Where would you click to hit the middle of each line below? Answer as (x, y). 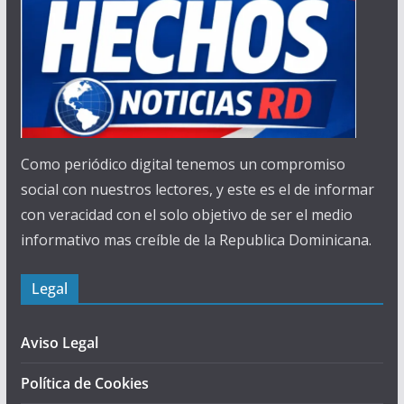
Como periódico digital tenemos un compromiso (183, 165)
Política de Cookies (84, 384)
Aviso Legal (59, 343)
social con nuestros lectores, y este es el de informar (197, 190)
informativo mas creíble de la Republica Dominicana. (196, 240)
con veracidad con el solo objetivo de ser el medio (186, 215)
